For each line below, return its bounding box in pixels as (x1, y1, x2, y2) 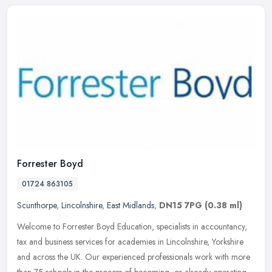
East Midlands (107, 199, 154, 212)
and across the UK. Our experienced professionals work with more (17, 251, 250, 263)
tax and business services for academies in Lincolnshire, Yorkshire (17, 236, 243, 248)
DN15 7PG (159, 199, 202, 212)
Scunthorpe (17, 199, 56, 212)
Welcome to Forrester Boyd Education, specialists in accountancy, (17, 220, 247, 233)
